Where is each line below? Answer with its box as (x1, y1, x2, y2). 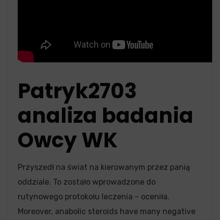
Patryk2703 (18, 77, 137, 106)
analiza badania (18, 101, 193, 130)
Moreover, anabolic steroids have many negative (18, 207, 195, 216)
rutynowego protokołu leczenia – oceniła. (18, 192, 169, 201)
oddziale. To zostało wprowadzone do (18, 177, 156, 187)
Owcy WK (18, 126, 118, 155)
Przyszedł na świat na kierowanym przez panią (18, 163, 190, 172)
